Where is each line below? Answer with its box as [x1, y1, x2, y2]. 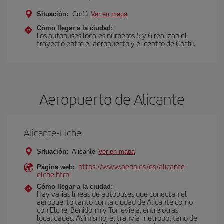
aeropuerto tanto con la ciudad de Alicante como [37, 196, 193, 207]
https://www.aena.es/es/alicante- [78, 161, 187, 171]
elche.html [37, 169, 71, 179]
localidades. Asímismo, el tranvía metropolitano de [37, 212, 197, 223]
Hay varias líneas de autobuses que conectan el [37, 188, 187, 199]
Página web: [37, 163, 75, 171]
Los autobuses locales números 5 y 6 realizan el [37, 30, 187, 40]
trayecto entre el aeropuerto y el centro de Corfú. [37, 38, 195, 48]
